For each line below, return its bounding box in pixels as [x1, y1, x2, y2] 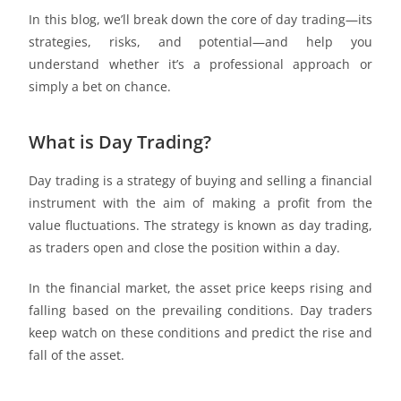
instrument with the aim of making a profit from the [29, 194, 372, 211]
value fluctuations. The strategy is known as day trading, [29, 217, 372, 234]
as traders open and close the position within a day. [29, 239, 345, 256]
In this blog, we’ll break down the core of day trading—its [29, 11, 372, 28]
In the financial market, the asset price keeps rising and [29, 279, 372, 296]
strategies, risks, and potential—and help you [29, 33, 372, 50]
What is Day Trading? [29, 130, 212, 154]
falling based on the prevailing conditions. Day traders [29, 302, 372, 319]
